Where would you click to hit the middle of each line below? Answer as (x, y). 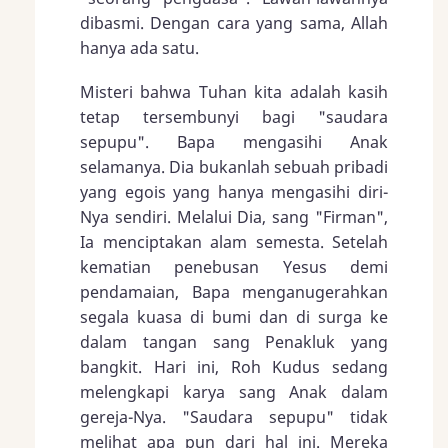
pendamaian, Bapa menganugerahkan (234, 292)
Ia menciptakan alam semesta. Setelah (234, 242)
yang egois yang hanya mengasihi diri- (234, 192)
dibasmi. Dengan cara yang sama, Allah (234, 23)
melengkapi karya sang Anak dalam (234, 392)
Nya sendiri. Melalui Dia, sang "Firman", (234, 217)
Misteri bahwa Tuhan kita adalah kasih (234, 92)
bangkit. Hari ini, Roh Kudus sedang (234, 367)
